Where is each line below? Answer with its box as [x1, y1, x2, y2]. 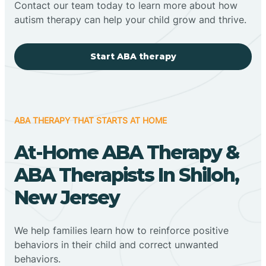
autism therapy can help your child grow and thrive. [14, 13, 246, 26]
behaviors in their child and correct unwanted [14, 238, 218, 251]
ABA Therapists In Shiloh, [14, 163, 239, 186]
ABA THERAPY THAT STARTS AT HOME [14, 115, 167, 125]
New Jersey [14, 185, 119, 209]
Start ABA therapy [90, 50, 176, 62]
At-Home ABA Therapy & [14, 140, 239, 164]
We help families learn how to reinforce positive [14, 224, 229, 236]
